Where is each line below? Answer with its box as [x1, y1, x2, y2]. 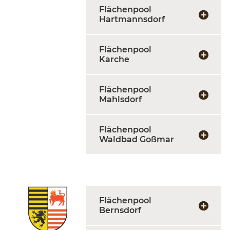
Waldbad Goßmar [99, 135, 174, 144]
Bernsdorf [99, 205, 141, 215]
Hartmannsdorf [99, 14, 165, 24]
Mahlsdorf [99, 94, 142, 104]
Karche [99, 54, 129, 64]
